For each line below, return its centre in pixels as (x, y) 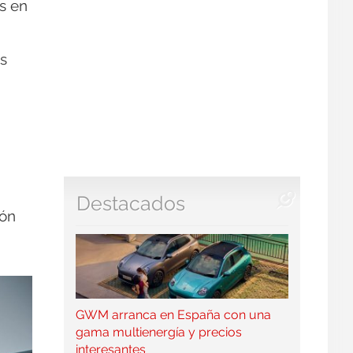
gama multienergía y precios (158, 332)
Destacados (131, 204)
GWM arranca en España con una (173, 314)
